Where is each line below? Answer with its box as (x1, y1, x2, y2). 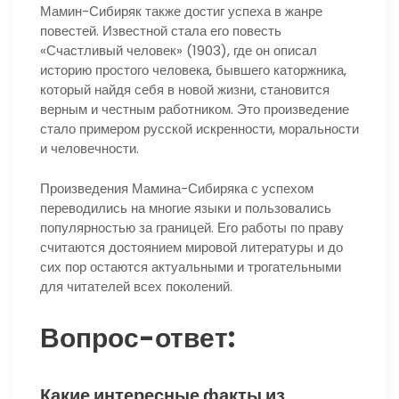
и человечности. (40, 139, 139, 159)
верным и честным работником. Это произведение (40, 100, 349, 119)
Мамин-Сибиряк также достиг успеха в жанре (40, 2, 322, 21)
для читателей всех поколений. (40, 276, 232, 296)
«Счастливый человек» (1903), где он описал (40, 41, 317, 61)
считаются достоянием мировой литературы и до (40, 237, 343, 256)
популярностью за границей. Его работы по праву (40, 217, 344, 237)
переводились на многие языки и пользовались (40, 198, 331, 217)
